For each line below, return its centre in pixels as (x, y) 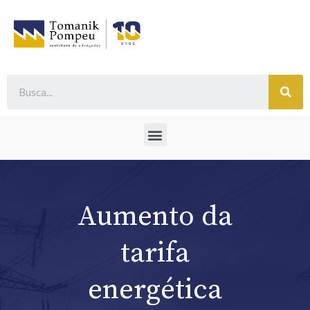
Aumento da (155, 217)
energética (155, 290)
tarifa (155, 254)
